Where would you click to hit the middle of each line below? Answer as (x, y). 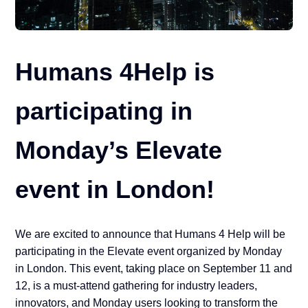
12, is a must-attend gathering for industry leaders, (136, 286)
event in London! (115, 190)
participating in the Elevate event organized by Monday (149, 252)
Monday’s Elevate (119, 151)
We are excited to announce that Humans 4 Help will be (151, 234)
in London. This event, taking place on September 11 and (154, 269)
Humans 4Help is (115, 72)
